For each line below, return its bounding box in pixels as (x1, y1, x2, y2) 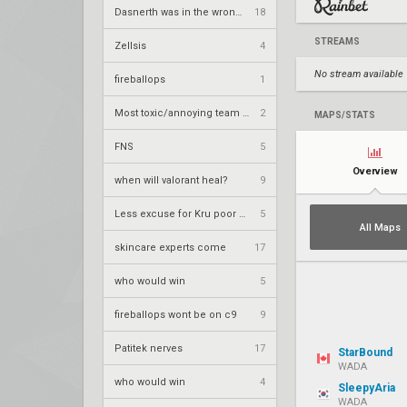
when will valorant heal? (114, 174, 228, 186)
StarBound (338, 346, 392, 359)
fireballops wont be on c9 (114, 308, 236, 321)
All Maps (359, 221, 401, 233)
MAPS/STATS (314, 110, 375, 120)
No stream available (314, 68, 403, 80)
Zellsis (114, 39, 146, 52)
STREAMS (314, 36, 360, 46)
